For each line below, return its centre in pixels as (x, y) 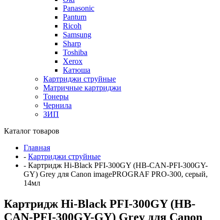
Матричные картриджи (82, 87)
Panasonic (79, 8)
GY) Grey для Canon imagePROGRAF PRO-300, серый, (116, 174)
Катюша (77, 70)
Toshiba (75, 52)
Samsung (77, 34)
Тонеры (56, 96)
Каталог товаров (32, 131)
